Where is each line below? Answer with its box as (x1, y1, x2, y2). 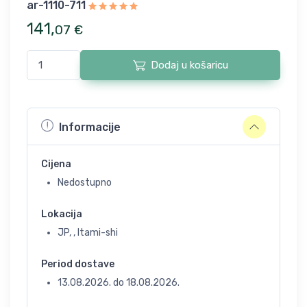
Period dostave (41, 258, 114, 270)
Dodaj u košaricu (150, 59, 228, 71)
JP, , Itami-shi (58, 227, 118, 238)
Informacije (59, 120, 121, 134)
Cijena (41, 158, 71, 170)
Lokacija (41, 208, 82, 220)
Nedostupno (58, 177, 112, 188)
